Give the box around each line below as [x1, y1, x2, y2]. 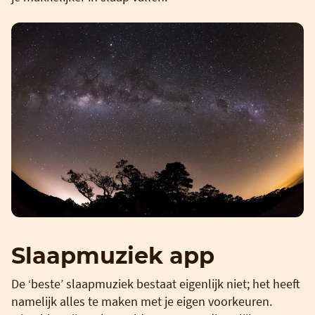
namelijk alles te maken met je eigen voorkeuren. [11, 293, 272, 310]
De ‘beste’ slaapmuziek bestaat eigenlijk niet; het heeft [11, 276, 300, 292]
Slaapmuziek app [11, 242, 214, 270]
